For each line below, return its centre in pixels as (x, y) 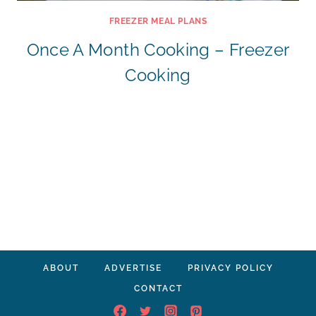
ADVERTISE (133, 268)
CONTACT (158, 288)
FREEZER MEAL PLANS (158, 21)
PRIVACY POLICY (230, 268)
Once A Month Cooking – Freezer (158, 50)
